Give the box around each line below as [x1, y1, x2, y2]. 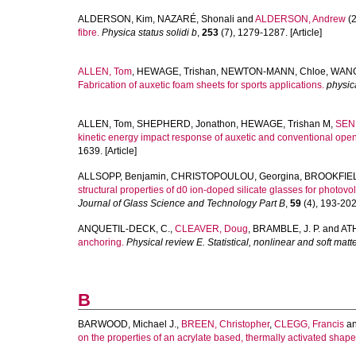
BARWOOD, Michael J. [78, 319, 176, 330]
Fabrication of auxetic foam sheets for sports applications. [78, 79, 324, 91]
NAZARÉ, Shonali [157, 14, 234, 25]
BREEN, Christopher [181, 319, 269, 330]
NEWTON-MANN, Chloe [221, 66, 326, 77]
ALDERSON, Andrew [255, 14, 346, 25]
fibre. [78, 27, 99, 38]
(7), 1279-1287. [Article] [219, 27, 322, 38]
